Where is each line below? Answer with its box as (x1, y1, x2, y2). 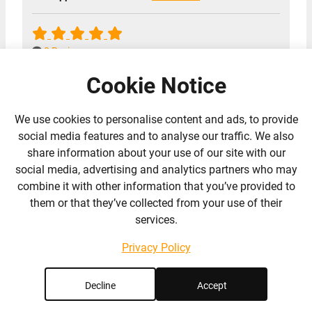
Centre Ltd (32, 286, 107, 306)
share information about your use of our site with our (26, 146, 286, 159)
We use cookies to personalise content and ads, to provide (14, 113, 298, 126)
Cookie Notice (86, 72, 226, 100)
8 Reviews (42, 45, 87, 57)
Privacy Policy (121, 241, 191, 254)
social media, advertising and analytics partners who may (15, 163, 297, 176)
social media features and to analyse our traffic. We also (18, 130, 294, 143)
